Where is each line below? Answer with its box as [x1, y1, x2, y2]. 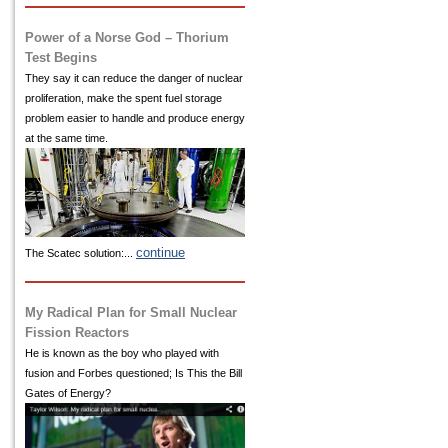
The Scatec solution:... [25, 246, 136, 259]
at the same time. [25, 131, 108, 144]
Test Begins [25, 49, 97, 65]
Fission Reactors [25, 324, 129, 340]
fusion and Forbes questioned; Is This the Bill [25, 366, 242, 379]
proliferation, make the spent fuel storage [25, 91, 222, 104]
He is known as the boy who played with [25, 346, 219, 359]
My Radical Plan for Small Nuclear [25, 304, 237, 320]
